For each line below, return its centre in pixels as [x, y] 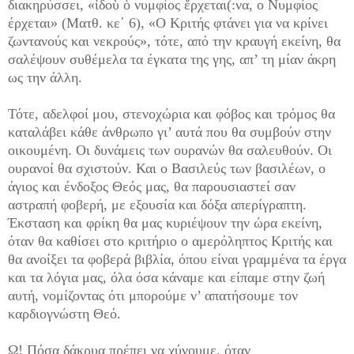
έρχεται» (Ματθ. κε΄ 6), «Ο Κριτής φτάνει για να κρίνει [168, 23]
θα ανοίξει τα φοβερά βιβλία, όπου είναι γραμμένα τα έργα [177, 260]
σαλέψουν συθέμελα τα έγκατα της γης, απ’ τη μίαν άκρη [172, 60]
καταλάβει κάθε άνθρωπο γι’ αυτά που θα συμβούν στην [169, 132]
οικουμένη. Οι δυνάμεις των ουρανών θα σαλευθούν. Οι [170, 151]
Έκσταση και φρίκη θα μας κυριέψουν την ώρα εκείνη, [165, 223]
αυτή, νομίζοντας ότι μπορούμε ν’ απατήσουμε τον [153, 296]
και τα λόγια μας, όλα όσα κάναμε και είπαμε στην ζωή [166, 278]
